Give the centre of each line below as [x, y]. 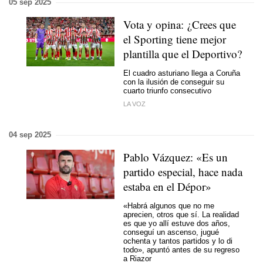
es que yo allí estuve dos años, [177, 223]
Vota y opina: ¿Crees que [180, 24]
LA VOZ [134, 104]
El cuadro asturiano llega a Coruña [182, 73]
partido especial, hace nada [183, 172]
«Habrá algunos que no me [169, 205]
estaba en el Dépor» [167, 186]
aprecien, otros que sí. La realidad [181, 214]
